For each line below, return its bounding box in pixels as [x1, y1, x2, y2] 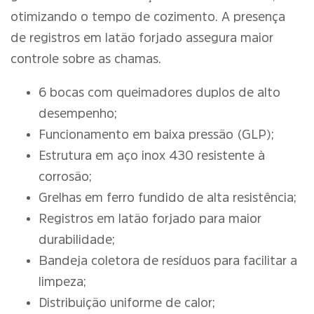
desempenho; [39, 107, 117, 120]
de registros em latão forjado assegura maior [11, 32, 273, 44]
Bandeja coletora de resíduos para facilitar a [39, 254, 297, 267]
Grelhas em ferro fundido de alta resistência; [39, 191, 296, 204]
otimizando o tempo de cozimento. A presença [11, 11, 285, 23]
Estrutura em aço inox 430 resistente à [39, 149, 265, 162]
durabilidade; [39, 233, 115, 246]
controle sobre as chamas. [11, 53, 161, 65]
